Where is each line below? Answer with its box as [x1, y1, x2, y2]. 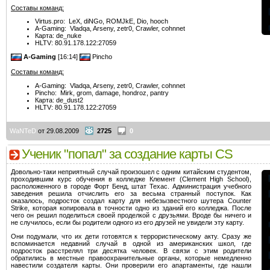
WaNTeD [10, 127, 36, 134]
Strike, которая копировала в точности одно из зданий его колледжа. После [11, 204, 251, 212]
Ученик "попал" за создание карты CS [22, 146, 233, 162]
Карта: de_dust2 [35, 96, 83, 104]
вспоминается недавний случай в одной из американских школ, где [11, 239, 251, 247]
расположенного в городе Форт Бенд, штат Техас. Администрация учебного [11, 183, 251, 190]
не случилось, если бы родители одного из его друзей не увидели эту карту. [11, 219, 246, 226]
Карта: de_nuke [35, 32, 81, 40]
